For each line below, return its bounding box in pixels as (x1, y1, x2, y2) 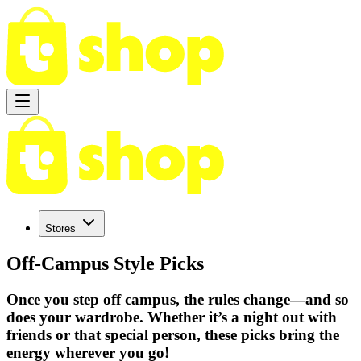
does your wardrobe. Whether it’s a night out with (6, 308, 337, 326)
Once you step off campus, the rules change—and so (6, 290, 349, 308)
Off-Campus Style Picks (6, 252, 204, 274)
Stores (45, 222, 76, 234)
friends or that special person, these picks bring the (6, 326, 339, 343)
